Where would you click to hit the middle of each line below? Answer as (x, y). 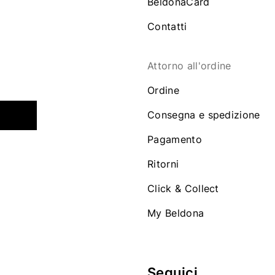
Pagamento (175, 139)
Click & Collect (183, 188)
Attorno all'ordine (189, 66)
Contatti (167, 26)
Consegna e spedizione (204, 115)
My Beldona (176, 213)
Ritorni (163, 164)
